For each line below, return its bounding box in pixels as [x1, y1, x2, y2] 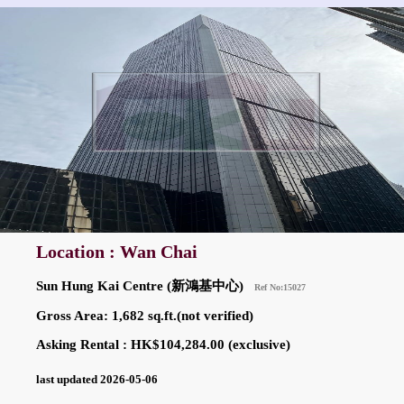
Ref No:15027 [254, 282, 306, 293]
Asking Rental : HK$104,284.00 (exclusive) [36, 337, 290, 353]
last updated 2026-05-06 [36, 372, 171, 387]
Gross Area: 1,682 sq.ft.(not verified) [36, 308, 253, 324]
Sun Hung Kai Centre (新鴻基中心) [36, 279, 254, 294]
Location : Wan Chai [36, 242, 197, 262]
